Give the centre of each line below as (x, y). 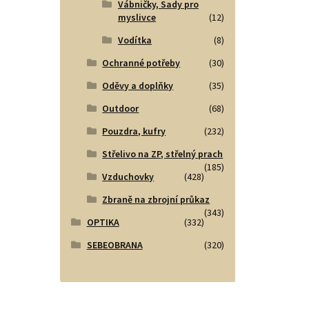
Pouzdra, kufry (134, 131)
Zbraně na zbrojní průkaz (156, 200)
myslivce (137, 18)
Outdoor (121, 109)
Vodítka (134, 40)
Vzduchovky (128, 177)
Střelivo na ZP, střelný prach (163, 154)
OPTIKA (103, 222)
